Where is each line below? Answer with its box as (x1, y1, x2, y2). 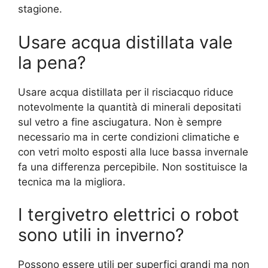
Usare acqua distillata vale (18, 31, 233, 53)
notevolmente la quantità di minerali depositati (18, 100, 241, 113)
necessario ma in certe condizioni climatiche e (18, 130, 239, 143)
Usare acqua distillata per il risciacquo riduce (18, 86, 233, 98)
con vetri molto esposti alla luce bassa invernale (18, 145, 248, 158)
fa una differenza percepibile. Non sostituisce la (18, 160, 248, 173)
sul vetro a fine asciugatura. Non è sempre (18, 115, 222, 128)
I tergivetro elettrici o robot (18, 204, 239, 226)
